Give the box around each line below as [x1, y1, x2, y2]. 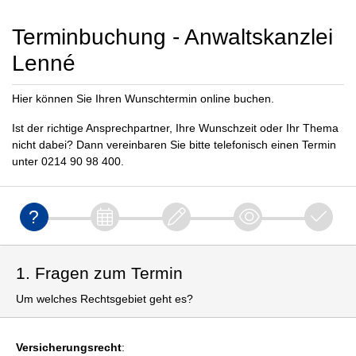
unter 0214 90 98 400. [12, 155, 124, 168]
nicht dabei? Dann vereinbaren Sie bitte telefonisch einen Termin [12, 138, 336, 151]
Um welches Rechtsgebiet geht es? [16, 292, 193, 305]
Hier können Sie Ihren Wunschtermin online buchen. [12, 92, 274, 105]
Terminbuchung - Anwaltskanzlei [12, 25, 333, 49]
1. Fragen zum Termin [16, 264, 183, 282]
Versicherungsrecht [16, 341, 122, 354]
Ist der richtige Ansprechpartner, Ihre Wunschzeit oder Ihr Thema [12, 122, 339, 134]
